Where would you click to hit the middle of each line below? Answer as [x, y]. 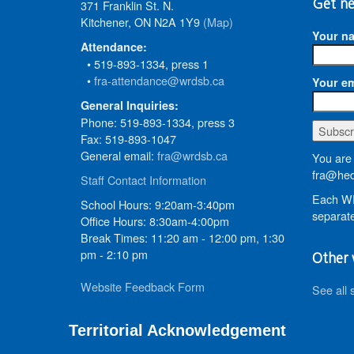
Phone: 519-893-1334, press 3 [158, 122]
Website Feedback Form [143, 286]
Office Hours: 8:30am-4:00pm [155, 220]
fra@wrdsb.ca [192, 155]
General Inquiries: [130, 105]
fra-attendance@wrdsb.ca [159, 80]
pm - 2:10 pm [114, 254]
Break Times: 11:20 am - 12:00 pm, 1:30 [183, 237]
